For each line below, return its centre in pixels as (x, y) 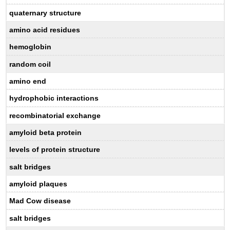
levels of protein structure (55, 150)
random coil (30, 64)
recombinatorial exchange (55, 115)
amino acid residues (45, 30)
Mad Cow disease (40, 201)
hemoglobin (31, 47)
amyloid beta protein (46, 132)
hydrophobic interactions (54, 98)
